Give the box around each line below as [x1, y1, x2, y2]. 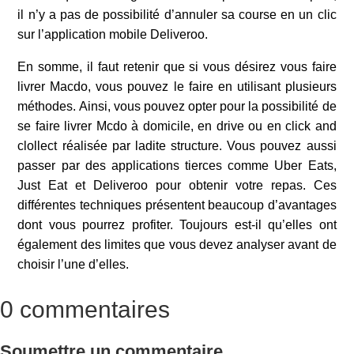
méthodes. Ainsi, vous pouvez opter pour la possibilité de [17, 99, 337, 113]
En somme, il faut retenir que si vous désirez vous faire [17, 59, 337, 73]
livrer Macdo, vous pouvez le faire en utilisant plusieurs [17, 79, 337, 93]
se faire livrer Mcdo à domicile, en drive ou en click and [17, 119, 337, 133]
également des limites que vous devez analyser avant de [17, 237, 337, 251]
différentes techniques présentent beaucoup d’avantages [17, 198, 337, 212]
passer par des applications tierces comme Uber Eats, [17, 158, 337, 172]
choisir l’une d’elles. [17, 257, 130, 271]
